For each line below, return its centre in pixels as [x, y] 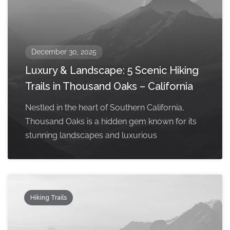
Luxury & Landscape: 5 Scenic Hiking [112, 70]
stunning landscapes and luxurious [91, 135]
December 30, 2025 [64, 52]
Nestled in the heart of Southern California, [105, 108]
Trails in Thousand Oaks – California [109, 86]
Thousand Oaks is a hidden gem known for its [111, 121]
